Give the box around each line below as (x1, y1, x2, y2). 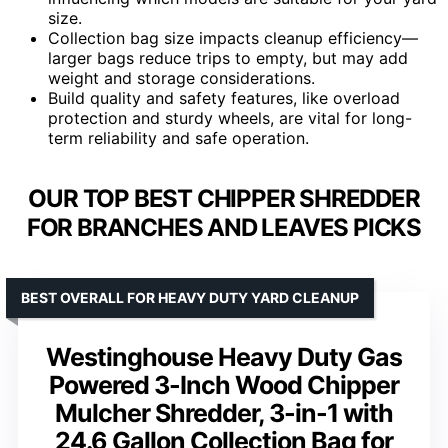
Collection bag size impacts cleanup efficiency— (48, 27, 418, 48)
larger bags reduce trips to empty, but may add (48, 47, 408, 68)
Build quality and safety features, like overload (48, 87, 400, 108)
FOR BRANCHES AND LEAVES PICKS (26, 212, 422, 242)
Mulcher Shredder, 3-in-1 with (55, 397, 393, 428)
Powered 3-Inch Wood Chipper (49, 369, 399, 400)
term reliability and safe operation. (48, 127, 309, 148)
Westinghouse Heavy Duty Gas (46, 341, 402, 372)
